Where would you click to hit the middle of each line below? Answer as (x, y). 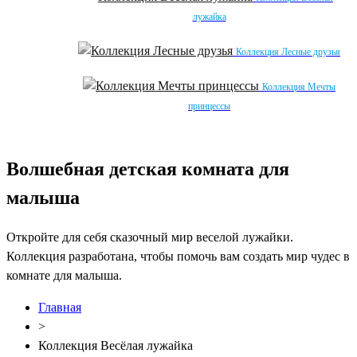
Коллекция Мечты (299, 86)
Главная (60, 307)
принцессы (209, 106)
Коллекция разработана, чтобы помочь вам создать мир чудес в (178, 256)
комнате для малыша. (64, 275)
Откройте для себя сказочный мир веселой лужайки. (150, 237)
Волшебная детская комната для (148, 169)
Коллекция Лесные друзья (288, 51)
